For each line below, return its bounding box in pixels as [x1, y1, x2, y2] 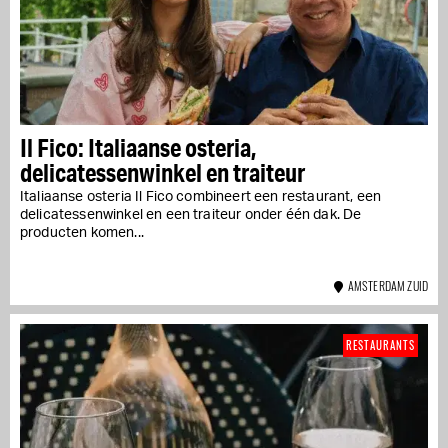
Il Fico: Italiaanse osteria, [20, 131, 257, 163]
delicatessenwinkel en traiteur [20, 156, 305, 188]
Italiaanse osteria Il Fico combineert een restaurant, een [20, 189, 382, 204]
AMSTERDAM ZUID [343, 276, 428, 294]
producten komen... [20, 225, 144, 240]
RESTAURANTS [346, 336, 415, 353]
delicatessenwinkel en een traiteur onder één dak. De [20, 207, 362, 222]
